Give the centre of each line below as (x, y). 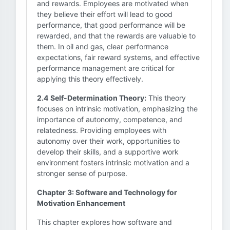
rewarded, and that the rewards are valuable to (116, 36)
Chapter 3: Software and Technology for (107, 192)
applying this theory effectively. (90, 79)
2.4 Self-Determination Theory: (92, 98)
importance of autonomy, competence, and (110, 119)
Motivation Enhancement (81, 203)
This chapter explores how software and (104, 222)
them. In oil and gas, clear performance (103, 46)
